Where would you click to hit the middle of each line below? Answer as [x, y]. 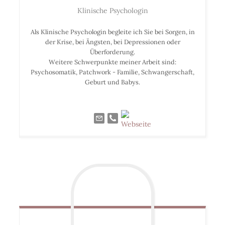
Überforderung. [113, 52]
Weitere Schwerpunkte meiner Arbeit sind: [113, 62]
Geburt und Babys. [113, 82]
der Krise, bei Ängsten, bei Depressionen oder [113, 42]
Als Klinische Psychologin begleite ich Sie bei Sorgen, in [113, 32]
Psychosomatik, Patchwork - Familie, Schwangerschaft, [113, 72]
